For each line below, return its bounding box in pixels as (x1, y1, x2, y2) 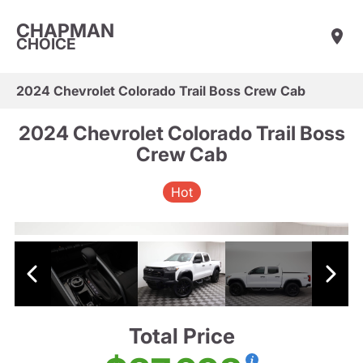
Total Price (128, 323, 235, 349)
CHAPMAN (16, 19, 114, 42)
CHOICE (16, 34, 76, 53)
